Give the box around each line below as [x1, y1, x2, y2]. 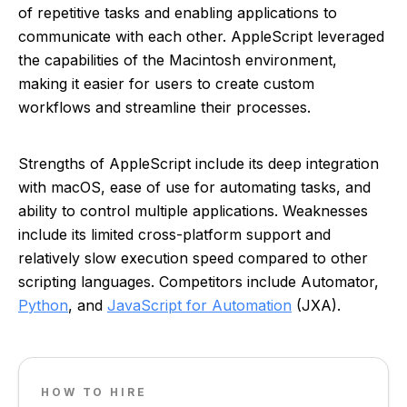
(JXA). [292, 296, 341, 314]
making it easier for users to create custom [18, 74, 314, 93]
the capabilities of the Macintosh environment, [18, 51, 337, 69]
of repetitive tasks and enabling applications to [18, 4, 337, 22]
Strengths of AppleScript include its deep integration [18, 154, 379, 173]
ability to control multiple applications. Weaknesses [18, 202, 368, 220]
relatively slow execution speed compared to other [18, 249, 368, 267]
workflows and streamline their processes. [18, 98, 311, 116]
